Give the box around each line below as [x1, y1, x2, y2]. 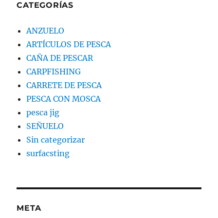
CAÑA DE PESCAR [26, 53, 93, 63]
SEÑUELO [26, 121, 64, 131]
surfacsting [26, 148, 70, 158]
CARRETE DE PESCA [26, 80, 102, 90]
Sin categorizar [26, 134, 85, 145]
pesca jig [26, 107, 60, 117]
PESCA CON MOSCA [26, 93, 101, 104]
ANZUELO [26, 25, 65, 36]
